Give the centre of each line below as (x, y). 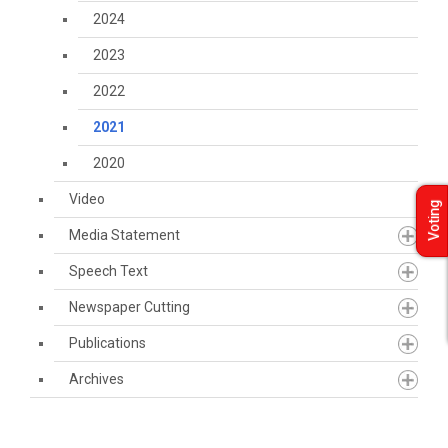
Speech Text (108, 271)
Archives (96, 379)
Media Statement (124, 235)
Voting (434, 221)
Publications (107, 343)
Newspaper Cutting (129, 307)
